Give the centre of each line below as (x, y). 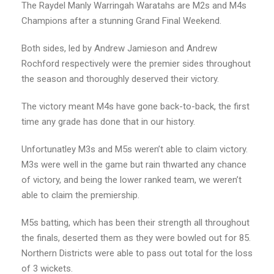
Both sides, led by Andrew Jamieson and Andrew (119, 48)
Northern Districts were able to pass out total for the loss (137, 253)
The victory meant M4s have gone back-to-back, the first (135, 106)
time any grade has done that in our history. (108, 121)
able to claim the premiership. (80, 195)
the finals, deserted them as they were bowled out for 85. (136, 238)
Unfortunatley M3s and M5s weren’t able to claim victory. (135, 149)
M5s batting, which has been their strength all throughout (135, 222)
